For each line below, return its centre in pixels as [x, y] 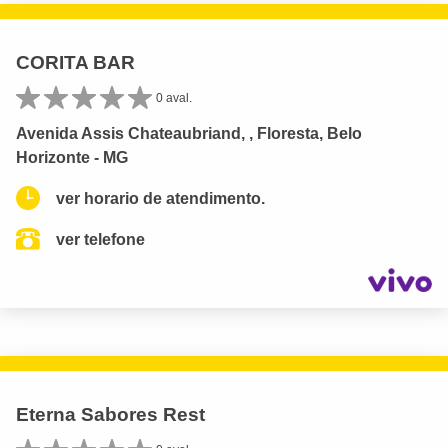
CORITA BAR [75, 62]
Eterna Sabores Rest [110, 415]
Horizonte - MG [72, 157]
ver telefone [100, 239]
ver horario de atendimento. [160, 198]
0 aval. [174, 97]
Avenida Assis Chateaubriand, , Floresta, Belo [189, 133]
